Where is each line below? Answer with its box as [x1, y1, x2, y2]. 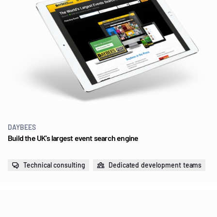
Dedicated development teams [108, 161, 202, 170]
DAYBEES [8, 123, 36, 132]
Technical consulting [23, 161, 85, 170]
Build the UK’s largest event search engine [8, 133, 139, 143]
